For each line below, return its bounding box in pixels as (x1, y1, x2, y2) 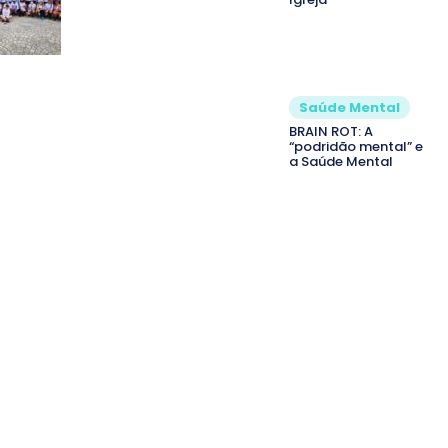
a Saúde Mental (289, 152, 393, 172)
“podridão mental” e (289, 137, 423, 157)
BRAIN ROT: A (289, 122, 373, 142)
